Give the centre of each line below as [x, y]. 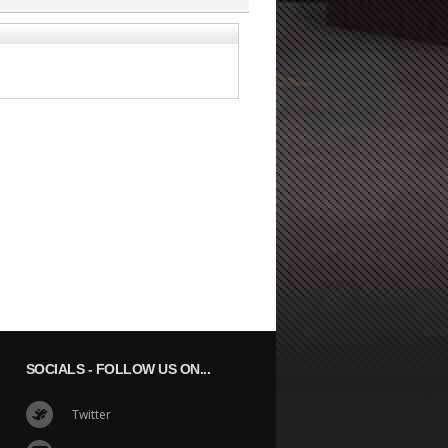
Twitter [91, 414]
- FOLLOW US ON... [147, 369]
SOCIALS [54, 369]
